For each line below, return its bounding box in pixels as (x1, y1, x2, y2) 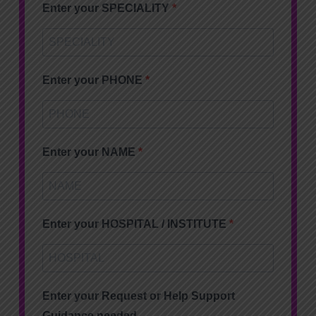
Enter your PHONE (42, 73, 145, 86)
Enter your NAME (42, 145, 138, 158)
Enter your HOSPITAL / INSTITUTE (42, 217, 229, 230)
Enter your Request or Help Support (42, 289, 235, 302)
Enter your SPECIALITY (42, 1, 172, 14)
